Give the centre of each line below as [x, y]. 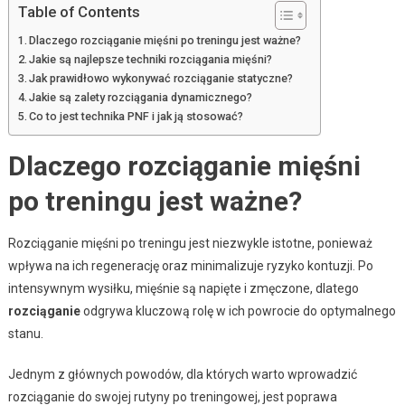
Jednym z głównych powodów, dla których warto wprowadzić [182, 374]
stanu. [25, 333]
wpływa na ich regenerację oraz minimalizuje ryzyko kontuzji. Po [190, 265]
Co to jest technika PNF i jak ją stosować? [137, 116]
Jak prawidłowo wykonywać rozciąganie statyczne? [161, 78]
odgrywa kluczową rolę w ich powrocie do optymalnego [238, 311]
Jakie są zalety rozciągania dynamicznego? [141, 97]
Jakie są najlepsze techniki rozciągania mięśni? [151, 59]
